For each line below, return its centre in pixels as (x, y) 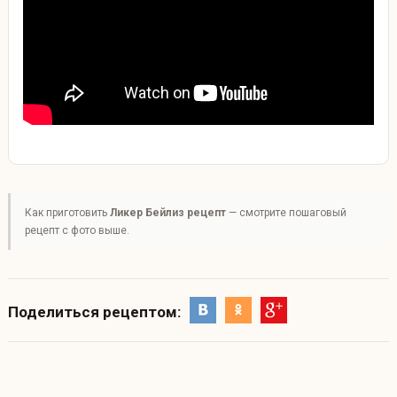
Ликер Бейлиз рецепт (167, 212)
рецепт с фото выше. (77, 230)
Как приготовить (67, 212)
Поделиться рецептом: (94, 312)
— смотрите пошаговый (286, 212)
